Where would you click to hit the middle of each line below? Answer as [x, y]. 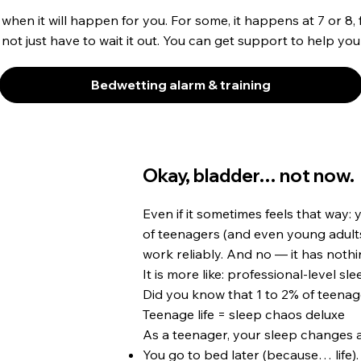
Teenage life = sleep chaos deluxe [244, 315]
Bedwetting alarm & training [180, 85]
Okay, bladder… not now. [249, 176]
